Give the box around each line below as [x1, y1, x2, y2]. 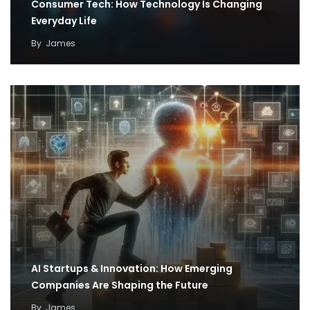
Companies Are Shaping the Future [31, 277, 208, 292]
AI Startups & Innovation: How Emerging [31, 261, 232, 275]
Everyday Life [31, 13, 97, 28]
